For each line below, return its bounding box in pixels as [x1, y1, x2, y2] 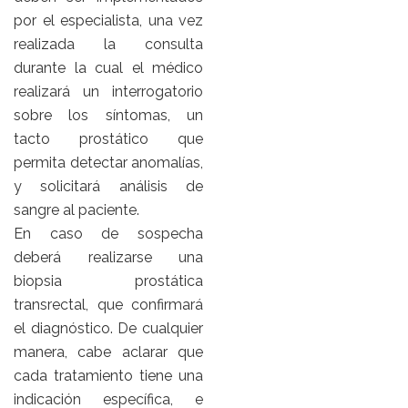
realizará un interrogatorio [14, 83, 203, 101]
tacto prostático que [14, 130, 203, 148]
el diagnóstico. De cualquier [14, 320, 203, 338]
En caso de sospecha [14, 225, 203, 243]
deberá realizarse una [14, 249, 203, 267]
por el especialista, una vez [14, 12, 203, 30]
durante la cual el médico [14, 59, 203, 77]
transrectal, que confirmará [14, 296, 203, 314]
